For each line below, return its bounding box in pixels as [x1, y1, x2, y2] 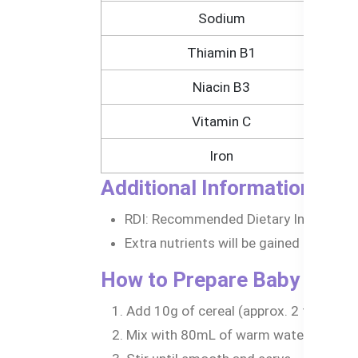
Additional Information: [101, 175, 317, 200]
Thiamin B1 [186, 44, 257, 61]
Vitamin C [192, 113, 251, 129]
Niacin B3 [193, 78, 250, 95]
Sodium [197, 10, 245, 26]
